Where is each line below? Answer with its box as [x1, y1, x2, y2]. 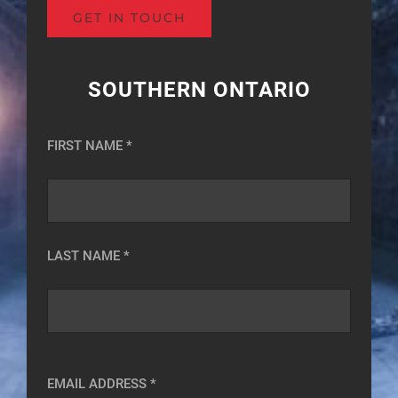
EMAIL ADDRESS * [47, 376, 157, 393]
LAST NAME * [47, 248, 131, 265]
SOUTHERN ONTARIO [87, 76, 311, 102]
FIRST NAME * [47, 138, 133, 155]
